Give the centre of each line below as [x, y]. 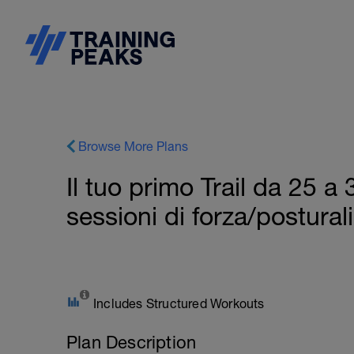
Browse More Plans [133, 146]
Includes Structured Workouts [179, 303]
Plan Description [132, 342]
